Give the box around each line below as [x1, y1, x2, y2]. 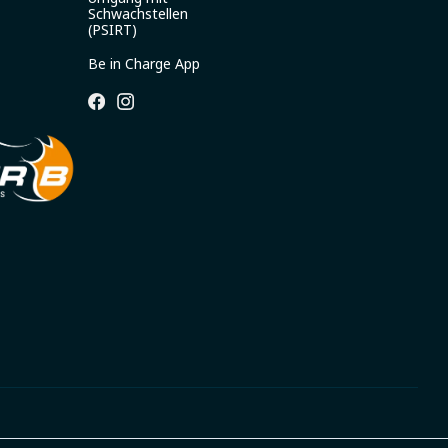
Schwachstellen [88, 4, 188, 23]
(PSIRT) [88, 20, 137, 39]
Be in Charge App [88, 54, 200, 73]
